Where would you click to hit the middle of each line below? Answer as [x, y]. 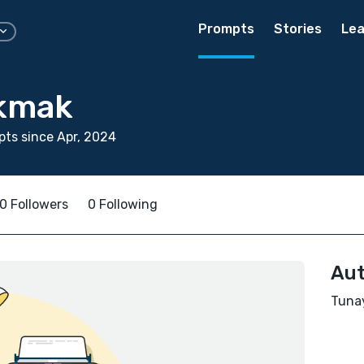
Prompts [226, 29]
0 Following [123, 204]
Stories [298, 29]
